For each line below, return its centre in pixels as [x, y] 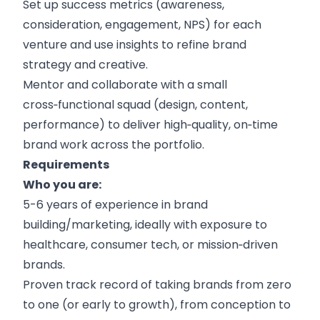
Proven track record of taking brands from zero [157, 285]
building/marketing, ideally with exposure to [145, 225]
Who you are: [62, 185]
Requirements [66, 165]
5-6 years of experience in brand [115, 205]
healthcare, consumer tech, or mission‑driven [150, 245]
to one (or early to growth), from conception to [157, 305]
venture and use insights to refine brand [135, 45]
